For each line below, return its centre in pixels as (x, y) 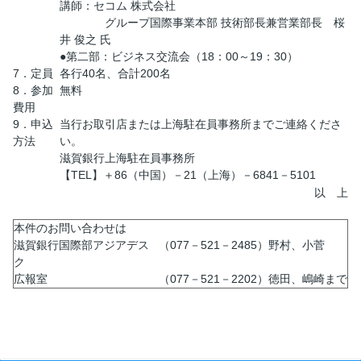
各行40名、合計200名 (115, 73)
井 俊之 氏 (85, 39)
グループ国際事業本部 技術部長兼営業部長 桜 (202, 22)
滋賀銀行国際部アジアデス (81, 245)
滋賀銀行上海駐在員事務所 (127, 158)
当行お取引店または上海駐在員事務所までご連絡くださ (201, 124)
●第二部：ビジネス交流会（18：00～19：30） (179, 56)
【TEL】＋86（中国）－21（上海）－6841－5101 (188, 174)
